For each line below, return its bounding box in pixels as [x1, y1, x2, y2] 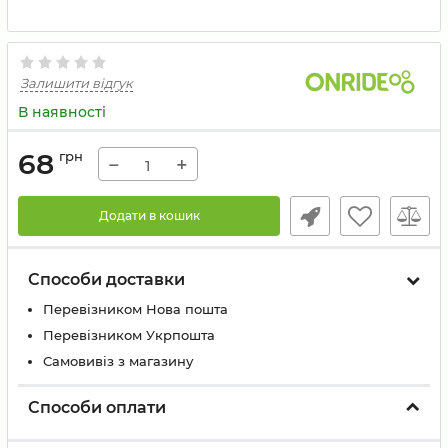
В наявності [18, 103, 106, 121]
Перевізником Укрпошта [43, 327, 215, 343]
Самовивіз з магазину [43, 353, 193, 369]
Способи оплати [28, 398, 166, 417]
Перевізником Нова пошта [43, 301, 228, 317]
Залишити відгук [20, 75, 133, 91]
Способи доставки [28, 270, 185, 289]
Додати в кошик [98, 208, 200, 223]
